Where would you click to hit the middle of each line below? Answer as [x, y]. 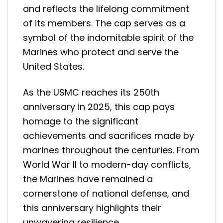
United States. [54, 67]
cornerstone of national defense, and [106, 194]
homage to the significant [81, 121]
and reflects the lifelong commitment [106, 9]
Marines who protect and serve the [101, 52]
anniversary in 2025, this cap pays [99, 107]
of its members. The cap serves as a [104, 23]
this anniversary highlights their [92, 208]
